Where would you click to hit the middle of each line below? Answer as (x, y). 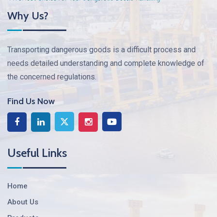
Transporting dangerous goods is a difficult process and (101, 50)
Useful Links (37, 153)
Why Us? (28, 16)
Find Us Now (31, 101)
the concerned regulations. (52, 77)
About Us (23, 202)
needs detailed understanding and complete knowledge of (106, 63)
